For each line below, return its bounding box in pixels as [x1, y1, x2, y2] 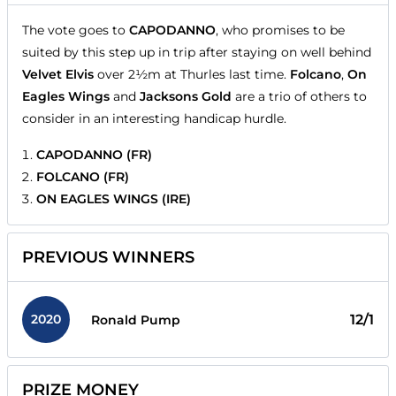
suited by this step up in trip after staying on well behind [22, 44, 371, 61]
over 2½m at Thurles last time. [94, 66, 290, 83]
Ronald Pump [91, 311, 180, 328]
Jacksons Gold [140, 88, 232, 105]
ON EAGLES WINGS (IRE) [36, 191, 191, 208]
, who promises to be [216, 22, 345, 39]
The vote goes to [22, 22, 129, 39]
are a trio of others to [232, 88, 367, 105]
